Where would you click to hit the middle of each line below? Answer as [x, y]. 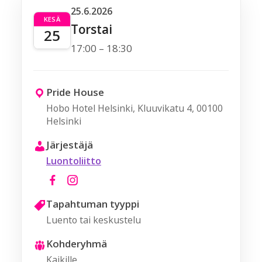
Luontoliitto [74, 161]
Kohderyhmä [77, 244]
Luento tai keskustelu [94, 220]
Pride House [75, 92]
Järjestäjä [70, 145]
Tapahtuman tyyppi [93, 204]
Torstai [92, 29]
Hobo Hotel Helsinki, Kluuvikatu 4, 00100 [135, 108]
